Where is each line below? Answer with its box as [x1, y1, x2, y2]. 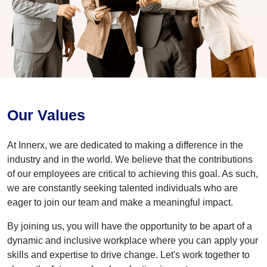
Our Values [7, 106, 85, 123]
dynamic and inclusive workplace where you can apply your [7, 235, 258, 246]
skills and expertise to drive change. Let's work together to [7, 249, 250, 260]
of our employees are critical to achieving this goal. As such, [7, 168, 258, 179]
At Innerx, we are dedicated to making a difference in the [7, 139, 243, 150]
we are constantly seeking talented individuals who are [7, 182, 238, 193]
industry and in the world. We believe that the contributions [7, 154, 253, 164]
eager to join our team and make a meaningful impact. [7, 197, 233, 207]
